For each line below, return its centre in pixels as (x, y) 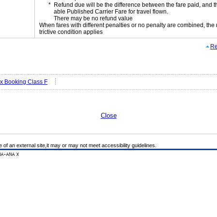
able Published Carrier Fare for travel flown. (111, 12)
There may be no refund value (93, 18)
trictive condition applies (71, 32)
